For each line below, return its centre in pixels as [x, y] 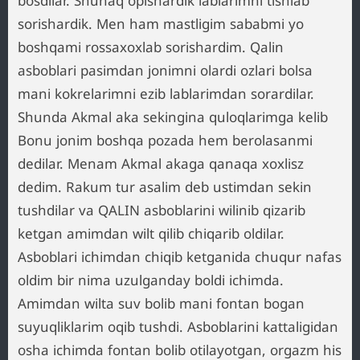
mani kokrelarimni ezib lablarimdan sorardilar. [166, 94]
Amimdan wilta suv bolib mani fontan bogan [161, 303]
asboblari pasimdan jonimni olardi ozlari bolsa [165, 70]
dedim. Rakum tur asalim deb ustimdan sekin [165, 187]
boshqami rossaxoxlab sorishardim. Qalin [151, 47]
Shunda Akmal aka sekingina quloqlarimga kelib [173, 117]
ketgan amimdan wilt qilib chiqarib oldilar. [151, 233]
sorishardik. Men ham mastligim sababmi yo [161, 24]
